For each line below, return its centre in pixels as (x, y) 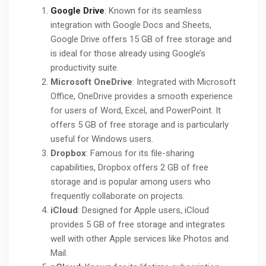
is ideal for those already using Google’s (128, 54)
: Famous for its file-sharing (140, 153)
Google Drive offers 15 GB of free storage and (141, 39)
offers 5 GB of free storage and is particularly (140, 125)
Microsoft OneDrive (91, 82)
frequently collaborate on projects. (118, 196)
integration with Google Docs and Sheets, (131, 25)
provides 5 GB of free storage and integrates (138, 225)
